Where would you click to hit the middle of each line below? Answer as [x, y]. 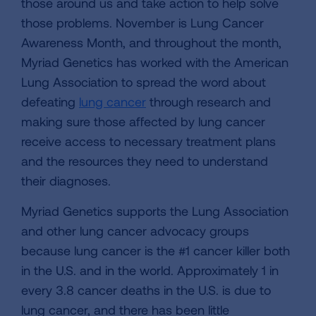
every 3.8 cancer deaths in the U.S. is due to [146, 290]
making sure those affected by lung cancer [143, 121]
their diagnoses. [66, 180]
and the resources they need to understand [145, 160]
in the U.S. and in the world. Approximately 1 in [150, 270]
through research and [208, 101]
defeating [50, 101]
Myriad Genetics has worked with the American [155, 62]
